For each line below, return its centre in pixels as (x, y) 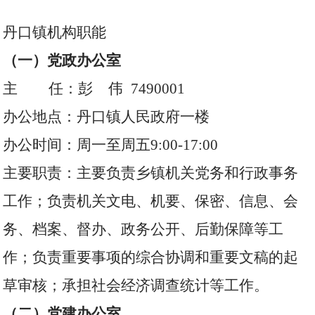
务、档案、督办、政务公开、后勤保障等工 (143, 229)
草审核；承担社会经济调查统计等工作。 (136, 285)
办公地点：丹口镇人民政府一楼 (107, 117)
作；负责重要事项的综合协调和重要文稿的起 (151, 257)
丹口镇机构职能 (55, 32)
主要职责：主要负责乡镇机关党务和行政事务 (151, 173)
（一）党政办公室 (62, 60)
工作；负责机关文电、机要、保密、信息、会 (151, 201)
